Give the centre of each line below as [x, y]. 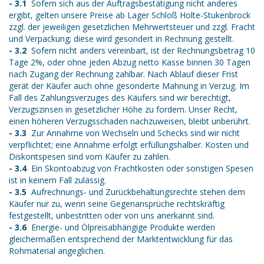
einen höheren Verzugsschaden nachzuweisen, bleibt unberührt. [130, 121]
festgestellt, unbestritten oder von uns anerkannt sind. [112, 216]
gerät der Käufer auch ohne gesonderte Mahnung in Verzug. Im [129, 86]
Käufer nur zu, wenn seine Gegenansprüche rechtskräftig [117, 204]
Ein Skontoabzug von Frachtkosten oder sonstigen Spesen [140, 169]
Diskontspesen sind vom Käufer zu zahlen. [90, 157]
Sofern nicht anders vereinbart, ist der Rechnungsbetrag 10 [141, 51]
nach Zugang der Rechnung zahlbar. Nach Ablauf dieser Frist [123, 74]
